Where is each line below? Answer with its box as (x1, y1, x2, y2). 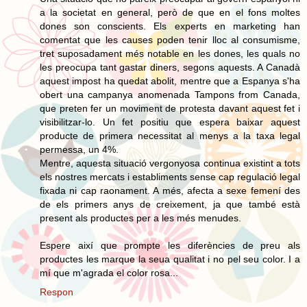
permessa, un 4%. (40, 143, 119, 155)
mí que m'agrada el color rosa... (40, 267, 178, 278)
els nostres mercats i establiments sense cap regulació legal (40, 171, 300, 182)
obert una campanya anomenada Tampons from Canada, (40, 88, 300, 100)
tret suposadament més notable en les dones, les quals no (40, 47, 300, 59)
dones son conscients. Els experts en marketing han (40, 20, 300, 32)
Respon (40, 286, 73, 297)
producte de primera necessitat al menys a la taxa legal (40, 130, 300, 141)
